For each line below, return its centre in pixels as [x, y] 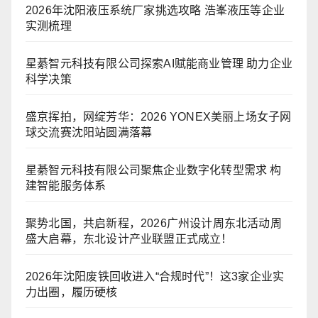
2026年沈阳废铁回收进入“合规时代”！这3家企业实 [155, 277]
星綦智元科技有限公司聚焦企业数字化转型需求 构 [154, 170]
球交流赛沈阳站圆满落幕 [89, 133]
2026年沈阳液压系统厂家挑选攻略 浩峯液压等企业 [155, 11]
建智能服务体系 [66, 186]
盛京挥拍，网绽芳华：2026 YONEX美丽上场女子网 [159, 117]
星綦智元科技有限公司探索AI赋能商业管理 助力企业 [159, 64]
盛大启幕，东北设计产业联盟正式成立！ [129, 239]
